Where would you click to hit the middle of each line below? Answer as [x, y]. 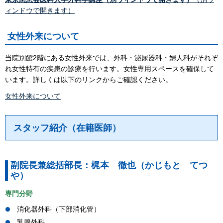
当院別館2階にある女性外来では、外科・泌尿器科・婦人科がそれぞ [111, 57]
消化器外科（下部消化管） [59, 209]
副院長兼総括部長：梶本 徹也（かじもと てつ [109, 165]
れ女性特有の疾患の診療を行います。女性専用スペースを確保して [110, 68]
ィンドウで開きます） [40, 11]
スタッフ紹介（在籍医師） [67, 128]
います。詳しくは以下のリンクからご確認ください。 [89, 79]
